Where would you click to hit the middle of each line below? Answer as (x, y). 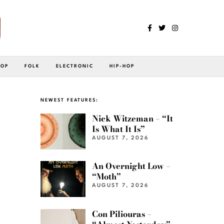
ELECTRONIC (75, 66)
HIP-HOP (122, 66)
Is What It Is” (119, 129)
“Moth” (107, 177)
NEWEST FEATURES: (69, 100)
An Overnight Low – (131, 166)
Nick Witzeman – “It (133, 118)
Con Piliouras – (122, 214)
